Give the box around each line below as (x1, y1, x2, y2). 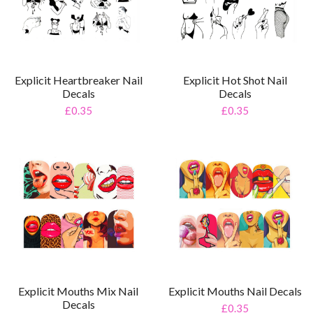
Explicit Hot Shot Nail (182, 73, 287, 87)
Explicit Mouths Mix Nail (18, 284, 138, 298)
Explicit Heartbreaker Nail (14, 73, 143, 87)
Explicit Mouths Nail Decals (168, 284, 302, 298)
